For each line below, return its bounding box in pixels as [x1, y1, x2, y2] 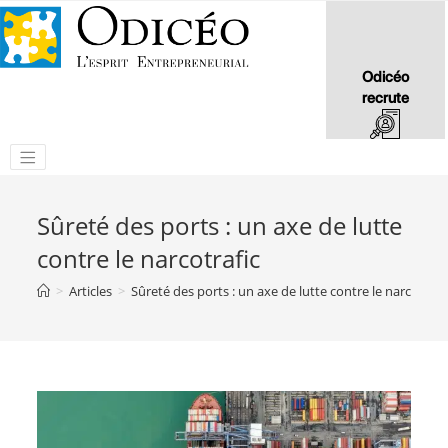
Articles [69, 282, 113, 300]
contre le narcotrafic [37, 242, 261, 275]
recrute [361, 89, 409, 108]
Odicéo [361, 68, 409, 87]
